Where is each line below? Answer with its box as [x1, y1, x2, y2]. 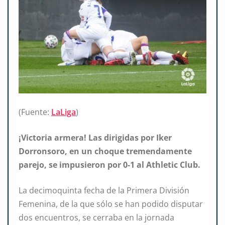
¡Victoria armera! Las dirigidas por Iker [19, 132, 172, 143]
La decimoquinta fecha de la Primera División [19, 184, 189, 196]
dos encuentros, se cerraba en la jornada [19, 211, 174, 223]
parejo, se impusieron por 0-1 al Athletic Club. [19, 159, 200, 170]
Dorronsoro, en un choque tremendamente [19, 145, 192, 157]
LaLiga [51, 106, 76, 118]
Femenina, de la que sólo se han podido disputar [19, 198, 203, 209]
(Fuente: [19, 106, 51, 118]
